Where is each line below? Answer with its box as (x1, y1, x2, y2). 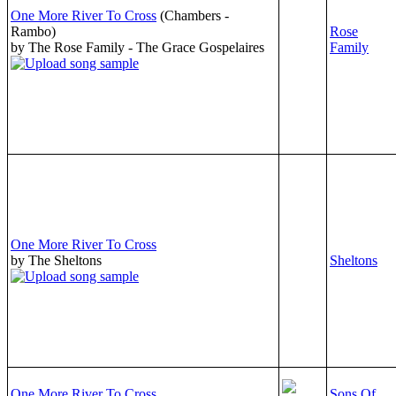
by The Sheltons (11, 252, 102, 268)
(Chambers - (160, 7, 229, 23)
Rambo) (11, 23, 56, 39)
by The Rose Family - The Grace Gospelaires (11, 39, 264, 55)
